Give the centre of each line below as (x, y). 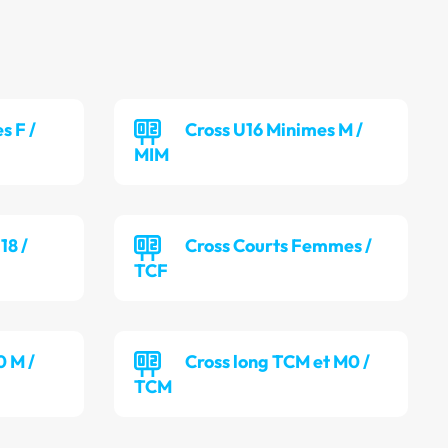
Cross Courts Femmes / (279, 246)
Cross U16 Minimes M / (274, 130)
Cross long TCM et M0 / (278, 362)
